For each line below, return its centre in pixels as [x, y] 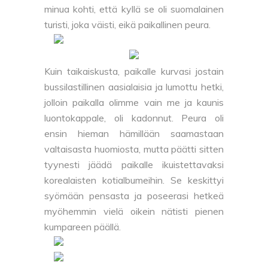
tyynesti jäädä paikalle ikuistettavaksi [134, 165]
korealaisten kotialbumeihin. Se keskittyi [134, 180]
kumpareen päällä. [83, 227]
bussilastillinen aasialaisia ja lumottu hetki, [134, 87]
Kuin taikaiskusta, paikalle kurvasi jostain [134, 71]
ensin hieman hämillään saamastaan [134, 134]
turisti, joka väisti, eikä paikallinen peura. [127, 25]
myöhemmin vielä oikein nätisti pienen [134, 211]
